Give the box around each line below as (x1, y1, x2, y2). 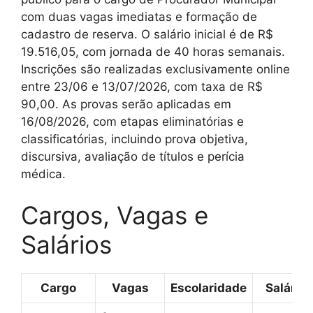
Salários (21, 230, 112, 259)
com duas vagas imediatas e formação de (21, 9, 257, 24)
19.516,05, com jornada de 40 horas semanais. (21, 44, 285, 59)
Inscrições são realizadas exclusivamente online (21, 61, 290, 76)
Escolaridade (170, 281, 247, 295)
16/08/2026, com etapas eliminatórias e (21, 114, 244, 129)
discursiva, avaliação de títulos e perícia (21, 149, 245, 163)
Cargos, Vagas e (21, 201, 208, 230)
